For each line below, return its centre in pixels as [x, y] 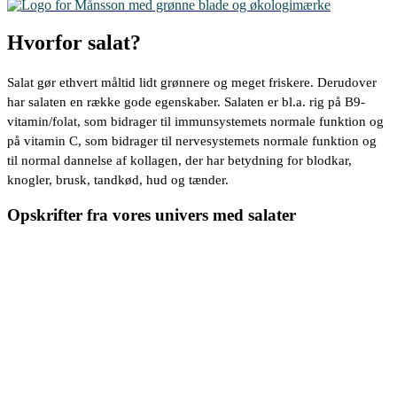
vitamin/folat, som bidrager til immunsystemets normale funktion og [195, 121]
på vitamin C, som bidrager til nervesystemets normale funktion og [192, 140]
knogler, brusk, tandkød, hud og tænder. [118, 179]
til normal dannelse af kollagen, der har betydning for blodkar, [179, 160]
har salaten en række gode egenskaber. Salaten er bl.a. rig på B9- [186, 101]
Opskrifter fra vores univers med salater [152, 215]
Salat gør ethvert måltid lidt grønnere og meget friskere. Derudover [192, 82]
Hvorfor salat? [74, 42]
